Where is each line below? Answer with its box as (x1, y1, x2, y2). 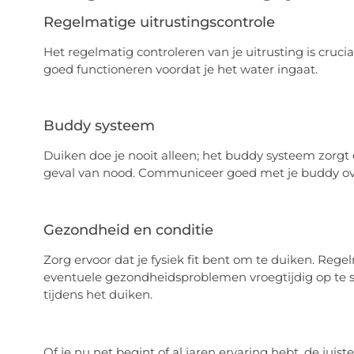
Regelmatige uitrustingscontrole (43, 13, 275, 31)
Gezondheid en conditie (43, 221, 213, 239)
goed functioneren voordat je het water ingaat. (43, 61, 318, 77)
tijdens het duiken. (43, 287, 153, 303)
